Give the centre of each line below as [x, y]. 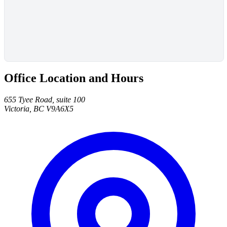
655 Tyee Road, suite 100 [45, 100]
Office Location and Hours [74, 78]
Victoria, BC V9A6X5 [39, 109]
